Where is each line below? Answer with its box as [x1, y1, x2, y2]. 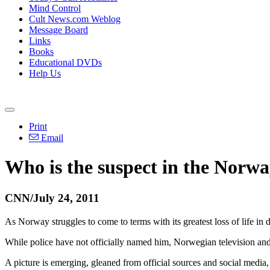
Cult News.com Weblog [29, 14, 121, 24]
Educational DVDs [29, 57, 102, 67]
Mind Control [29, 3, 81, 13]
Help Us [29, 68, 61, 78]
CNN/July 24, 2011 [5, 191, 99, 204]
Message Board [29, 25, 88, 35]
